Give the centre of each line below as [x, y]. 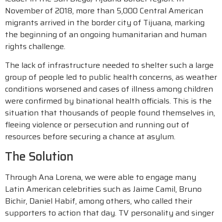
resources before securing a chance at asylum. [90, 137]
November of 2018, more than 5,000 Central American [104, 10]
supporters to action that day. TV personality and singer [110, 213]
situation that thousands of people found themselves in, [110, 113]
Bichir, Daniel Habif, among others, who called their [99, 201]
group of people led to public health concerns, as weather [111, 77]
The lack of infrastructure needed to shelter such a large [109, 65]
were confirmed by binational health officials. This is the [108, 101]
